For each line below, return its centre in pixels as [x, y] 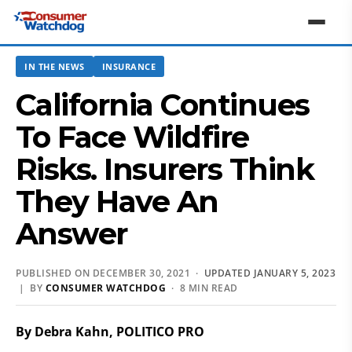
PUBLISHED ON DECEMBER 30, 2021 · [110, 273]
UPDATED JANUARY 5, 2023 [269, 273]
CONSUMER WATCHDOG [105, 288]
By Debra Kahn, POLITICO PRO [110, 332]
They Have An [117, 202]
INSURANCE [128, 66]
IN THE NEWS [55, 66]
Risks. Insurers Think [165, 169]
